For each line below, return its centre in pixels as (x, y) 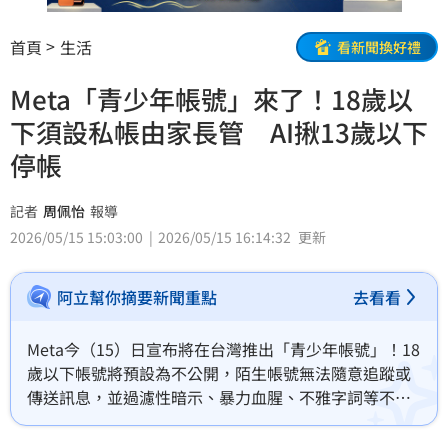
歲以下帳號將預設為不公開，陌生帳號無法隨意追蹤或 (219, 373)
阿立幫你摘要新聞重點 (137, 297)
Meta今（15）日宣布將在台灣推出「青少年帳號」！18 (223, 349)
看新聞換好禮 (379, 46)
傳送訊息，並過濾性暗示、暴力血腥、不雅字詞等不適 (219, 397)
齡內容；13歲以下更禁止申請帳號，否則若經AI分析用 (219, 421)
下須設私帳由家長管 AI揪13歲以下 (219, 132)
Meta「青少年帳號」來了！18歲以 (211, 99)
